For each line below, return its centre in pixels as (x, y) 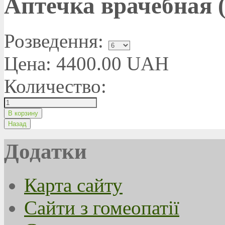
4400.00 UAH (113, 64)
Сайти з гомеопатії (102, 208)
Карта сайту (73, 185)
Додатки (45, 152)
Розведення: (54, 41)
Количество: (58, 86)
